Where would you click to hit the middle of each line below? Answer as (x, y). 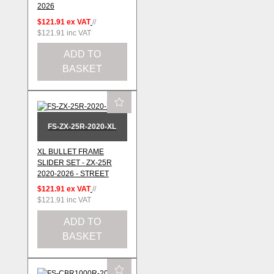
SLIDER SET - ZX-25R (74, 162)
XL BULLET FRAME (70, 151)
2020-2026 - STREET (73, 173)
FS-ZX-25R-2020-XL (82, 127)
